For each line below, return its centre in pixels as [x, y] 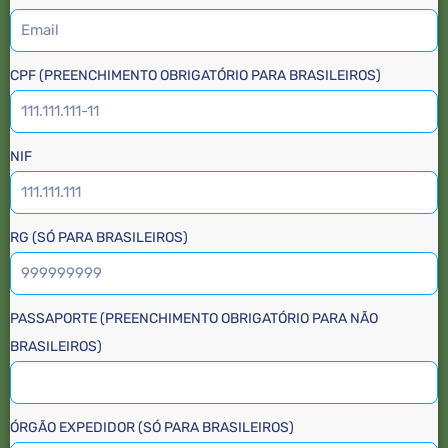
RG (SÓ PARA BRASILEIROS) [99, 237]
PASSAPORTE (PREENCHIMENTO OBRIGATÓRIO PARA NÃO [194, 318]
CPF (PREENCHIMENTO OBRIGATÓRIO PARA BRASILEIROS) [195, 75]
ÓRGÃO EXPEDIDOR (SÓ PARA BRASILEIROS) [152, 427]
